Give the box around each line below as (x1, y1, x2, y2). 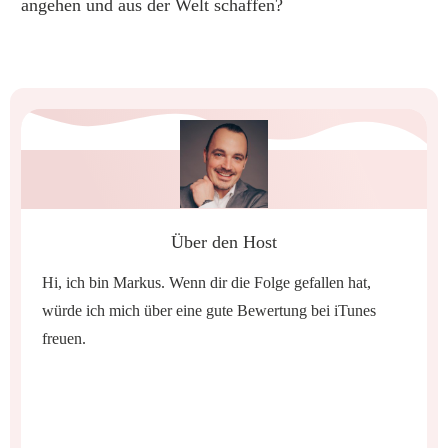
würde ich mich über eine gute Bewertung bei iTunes (42, 297, 376, 315)
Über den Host (171, 227, 277, 248)
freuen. (42, 325, 86, 343)
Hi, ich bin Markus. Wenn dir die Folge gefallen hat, (42, 269, 371, 287)
